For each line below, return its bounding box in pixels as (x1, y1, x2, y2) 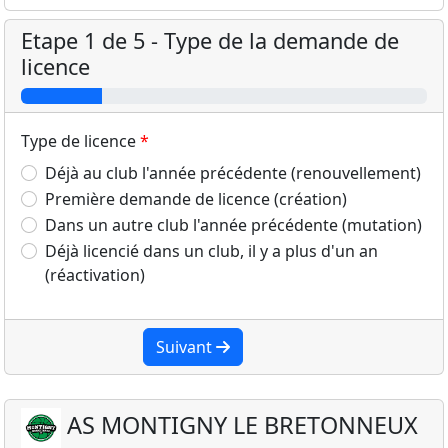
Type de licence (21, 130, 136, 152)
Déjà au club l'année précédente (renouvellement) (45, 162, 421, 184)
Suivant (156, 336, 216, 358)
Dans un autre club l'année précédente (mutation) (45, 214, 422, 236)
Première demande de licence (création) (45, 188, 347, 210)
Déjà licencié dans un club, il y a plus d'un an (45, 240, 378, 262)
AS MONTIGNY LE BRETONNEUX (61, 409, 418, 442)
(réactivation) (45, 264, 145, 286)
